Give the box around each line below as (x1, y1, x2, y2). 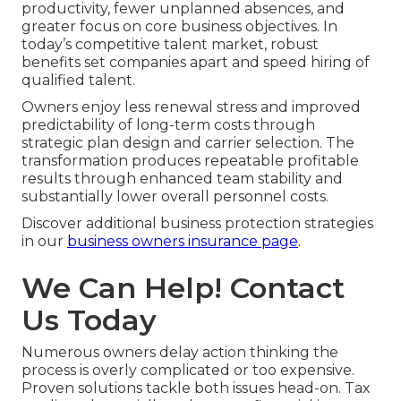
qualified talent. (21, 72, 135, 90)
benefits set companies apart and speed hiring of (21, 54, 370, 72)
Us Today (21, 303, 157, 338)
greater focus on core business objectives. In (21, 18, 337, 36)
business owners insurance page (67, 233, 298, 251)
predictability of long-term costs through (21, 116, 315, 134)
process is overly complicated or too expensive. (21, 362, 354, 380)
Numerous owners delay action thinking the (21, 344, 338, 362)
